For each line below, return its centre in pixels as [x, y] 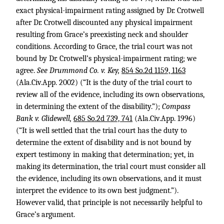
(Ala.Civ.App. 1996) [164, 118]
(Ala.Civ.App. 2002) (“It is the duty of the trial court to [104, 82]
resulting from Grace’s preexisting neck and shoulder [102, 34]
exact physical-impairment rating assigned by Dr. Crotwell [110, 10]
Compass [176, 106]
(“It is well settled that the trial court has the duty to [101, 130]
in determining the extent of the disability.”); [89, 106]
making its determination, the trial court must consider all [111, 166]
